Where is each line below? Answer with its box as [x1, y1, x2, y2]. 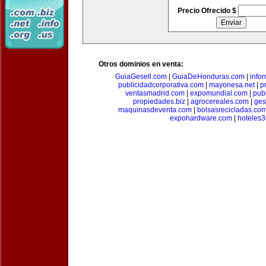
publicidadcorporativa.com [118, 81, 204, 89]
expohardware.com [169, 114, 232, 122]
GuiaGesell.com [115, 72, 167, 81]
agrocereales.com [190, 97, 249, 106]
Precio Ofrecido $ [177, 7, 238, 15]
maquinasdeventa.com [118, 106, 192, 114]
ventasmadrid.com [125, 89, 185, 97]
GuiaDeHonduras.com [172, 72, 245, 81]
